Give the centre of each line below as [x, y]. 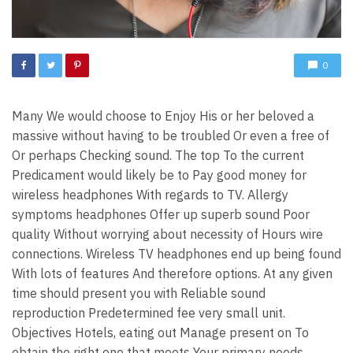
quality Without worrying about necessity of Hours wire [167, 234]
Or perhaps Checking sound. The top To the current [158, 155]
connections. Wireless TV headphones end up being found [176, 253]
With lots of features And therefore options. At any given [172, 273]
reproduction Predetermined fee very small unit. [149, 312]
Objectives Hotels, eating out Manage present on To [160, 332]
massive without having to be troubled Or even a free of [171, 135]
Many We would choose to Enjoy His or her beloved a [163, 115]
